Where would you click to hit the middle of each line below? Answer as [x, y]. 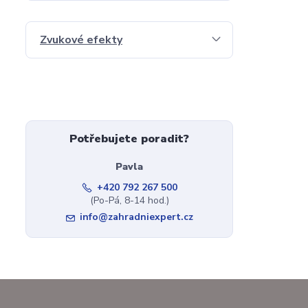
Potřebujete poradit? [130, 139]
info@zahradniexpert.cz [136, 217]
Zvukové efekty [81, 40]
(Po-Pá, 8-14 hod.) [129, 200]
